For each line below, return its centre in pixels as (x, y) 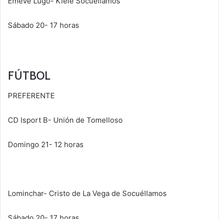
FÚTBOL (29, 76)
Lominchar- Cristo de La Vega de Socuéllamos (87, 193)
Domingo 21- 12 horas (46, 144)
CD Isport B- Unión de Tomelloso (65, 120)
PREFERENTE (31, 95)
